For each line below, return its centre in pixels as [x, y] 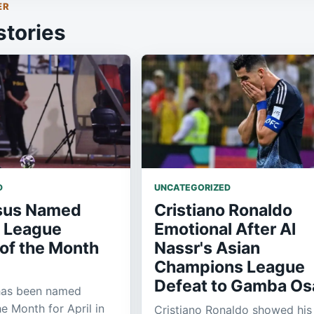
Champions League [230, 267]
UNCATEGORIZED [192, 187]
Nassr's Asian [207, 248]
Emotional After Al [225, 229]
